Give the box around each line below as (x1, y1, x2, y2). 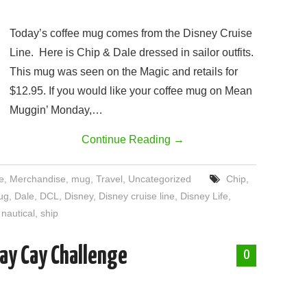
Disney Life (180, 191, 228, 201)
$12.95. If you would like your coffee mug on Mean (10, 85, 252, 97)
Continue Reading (82, 134, 173, 145)
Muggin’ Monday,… (10, 104, 103, 116)
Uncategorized (128, 173, 192, 184)
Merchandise (10, 173, 66, 184)
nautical (1, 208, 35, 219)
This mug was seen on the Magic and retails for (10, 66, 238, 77)
